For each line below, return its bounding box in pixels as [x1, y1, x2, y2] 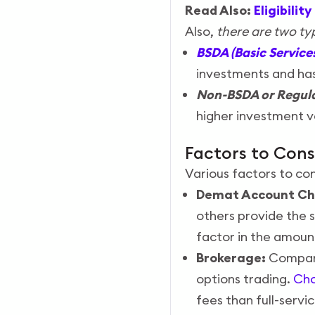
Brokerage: [195, 250, 266, 266]
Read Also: [184, 2, 251, 18]
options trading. [195, 271, 290, 287]
